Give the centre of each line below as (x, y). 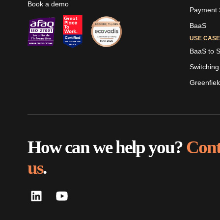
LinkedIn (42, 106)
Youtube (68, 106)
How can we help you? (107, 147)
